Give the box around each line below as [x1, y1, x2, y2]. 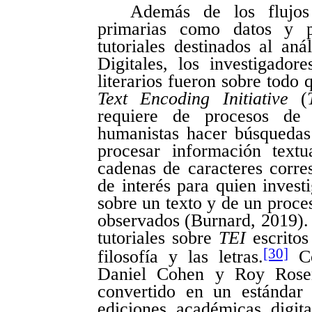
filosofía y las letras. [97, 247, 263, 267]
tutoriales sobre [97, 228, 219, 249]
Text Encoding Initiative [97, 88, 288, 109]
